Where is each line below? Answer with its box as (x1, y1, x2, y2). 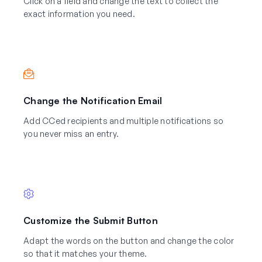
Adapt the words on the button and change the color (23, 235, 235, 246)
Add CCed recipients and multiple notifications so (23, 115, 224, 126)
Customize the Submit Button (23, 214, 158, 226)
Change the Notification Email (23, 94, 163, 106)
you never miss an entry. (23, 128, 119, 139)
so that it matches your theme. (23, 248, 147, 258)
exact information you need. (23, 8, 135, 19)
